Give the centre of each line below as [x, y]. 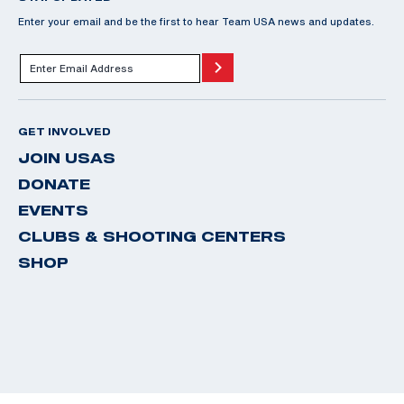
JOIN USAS [67, 157]
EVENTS [53, 210]
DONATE [54, 184]
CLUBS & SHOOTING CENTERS [152, 236]
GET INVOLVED [64, 131]
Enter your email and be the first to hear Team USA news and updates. [196, 21]
